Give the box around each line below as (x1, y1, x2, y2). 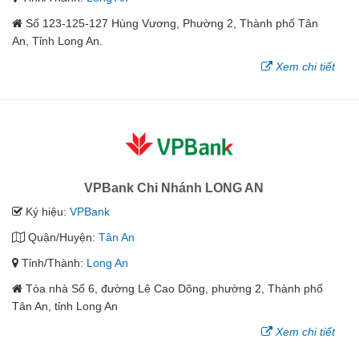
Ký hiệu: (22, 205, 70, 219)
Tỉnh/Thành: (18, 256, 87, 270)
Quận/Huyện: (25, 231, 99, 244)
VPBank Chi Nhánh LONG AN (83, 181, 264, 196)
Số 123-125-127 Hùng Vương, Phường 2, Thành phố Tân (26, 17, 318, 30)
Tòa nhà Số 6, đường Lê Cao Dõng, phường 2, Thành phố (26, 282, 323, 296)
